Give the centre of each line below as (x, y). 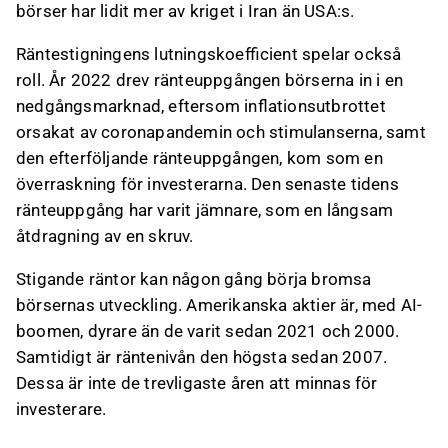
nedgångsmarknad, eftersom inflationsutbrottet (201, 106)
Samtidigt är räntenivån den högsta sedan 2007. (202, 357)
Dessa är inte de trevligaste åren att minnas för (197, 383)
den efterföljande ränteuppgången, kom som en (199, 158)
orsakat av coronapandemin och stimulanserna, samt (221, 132)
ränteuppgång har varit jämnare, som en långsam (205, 210)
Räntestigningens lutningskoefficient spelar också (209, 54)
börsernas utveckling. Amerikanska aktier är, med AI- (219, 305)
